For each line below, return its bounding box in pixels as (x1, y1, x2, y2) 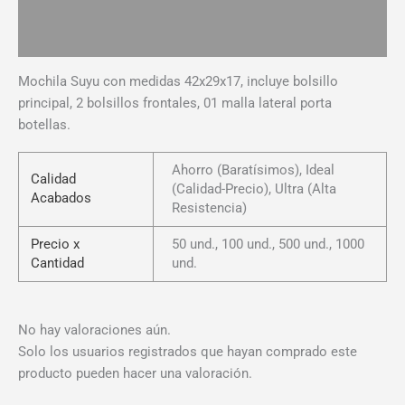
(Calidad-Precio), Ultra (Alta (171, 180, 336, 197)
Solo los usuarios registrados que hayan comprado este (18, 343, 357, 360)
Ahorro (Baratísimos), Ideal (171, 161, 334, 178)
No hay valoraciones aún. (18, 321, 171, 338)
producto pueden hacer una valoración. (18, 364, 252, 381)
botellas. (18, 117, 71, 134)
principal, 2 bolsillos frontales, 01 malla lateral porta (18, 95, 332, 112)
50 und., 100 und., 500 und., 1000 (171, 235, 364, 252)
